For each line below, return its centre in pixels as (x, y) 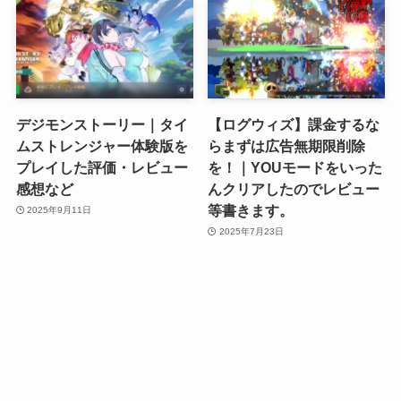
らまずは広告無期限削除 (287, 145)
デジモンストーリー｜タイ (102, 124)
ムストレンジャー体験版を (102, 145)
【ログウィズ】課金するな (294, 124)
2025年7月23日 (251, 232)
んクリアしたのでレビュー (294, 188)
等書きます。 (251, 210)
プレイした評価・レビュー (102, 167)
